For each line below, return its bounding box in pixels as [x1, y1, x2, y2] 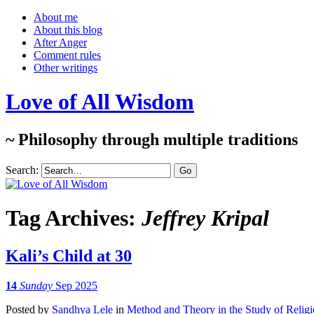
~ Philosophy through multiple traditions [6, 130, 298, 149]
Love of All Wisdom [6, 89, 194, 115]
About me [34, 11, 78, 23]
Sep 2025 [55, 279, 97, 292]
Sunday [20, 279, 53, 292]
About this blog [34, 24, 102, 36]
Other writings [34, 62, 97, 74]
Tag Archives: [6, 205, 142, 231]
